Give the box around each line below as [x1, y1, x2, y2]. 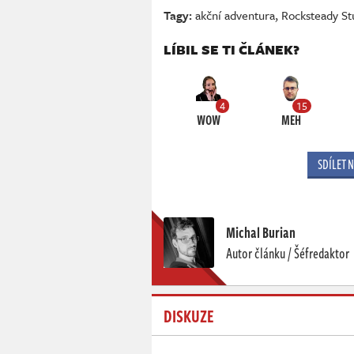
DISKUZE [164, 303, 214, 329]
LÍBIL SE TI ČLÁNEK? [164, 40, 299, 60]
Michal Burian [226, 222, 296, 243]
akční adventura [195, 6, 275, 24]
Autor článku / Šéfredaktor [226, 243, 349, 264]
